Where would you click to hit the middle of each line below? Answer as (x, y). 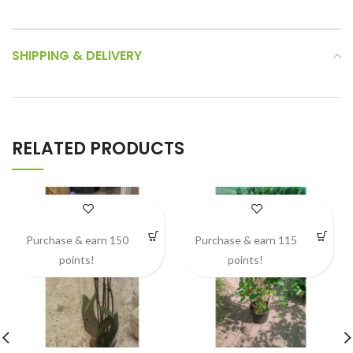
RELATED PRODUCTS (98, 149)
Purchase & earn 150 (77, 240)
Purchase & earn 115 (245, 240)
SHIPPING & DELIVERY (77, 56)
